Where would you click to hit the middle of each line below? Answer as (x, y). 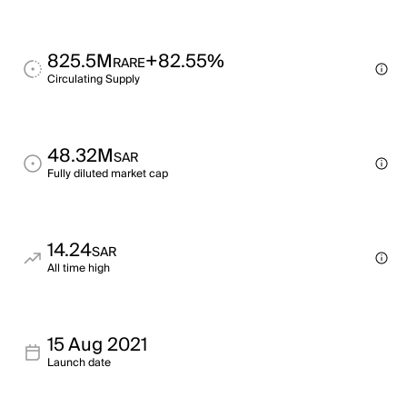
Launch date (79, 363)
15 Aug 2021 (97, 345)
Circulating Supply (94, 79)
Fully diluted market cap (108, 174)
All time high (79, 268)
